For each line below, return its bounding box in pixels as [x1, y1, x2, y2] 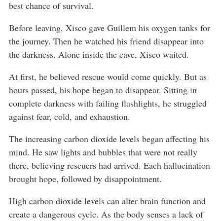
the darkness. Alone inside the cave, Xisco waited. [9, 48, 189, 61]
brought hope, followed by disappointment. [9, 173, 162, 185]
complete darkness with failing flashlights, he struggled [9, 97, 207, 110]
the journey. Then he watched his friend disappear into [9, 35, 204, 47]
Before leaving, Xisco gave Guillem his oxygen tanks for [9, 22, 210, 34]
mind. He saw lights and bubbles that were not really [9, 146, 197, 158]
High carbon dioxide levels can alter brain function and [9, 195, 206, 207]
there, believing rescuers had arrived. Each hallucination [9, 159, 210, 172]
